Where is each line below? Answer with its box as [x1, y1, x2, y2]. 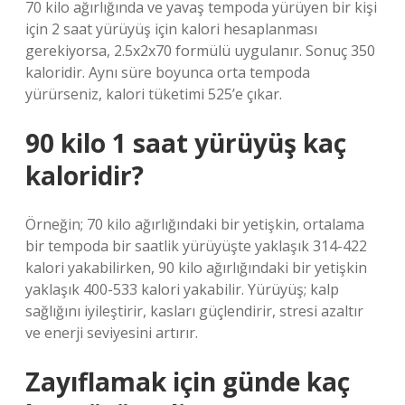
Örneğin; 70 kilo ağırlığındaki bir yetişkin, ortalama [25, 214, 364, 234]
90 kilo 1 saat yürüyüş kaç [25, 126, 346, 160]
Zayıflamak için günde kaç [25, 364, 350, 399]
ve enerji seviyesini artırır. [25, 323, 198, 343]
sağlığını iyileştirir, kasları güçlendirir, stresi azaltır [25, 301, 363, 321]
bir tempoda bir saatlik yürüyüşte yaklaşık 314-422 [25, 236, 367, 256]
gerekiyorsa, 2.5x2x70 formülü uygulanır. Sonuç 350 [25, 41, 375, 61]
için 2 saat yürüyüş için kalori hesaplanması [25, 19, 317, 39]
